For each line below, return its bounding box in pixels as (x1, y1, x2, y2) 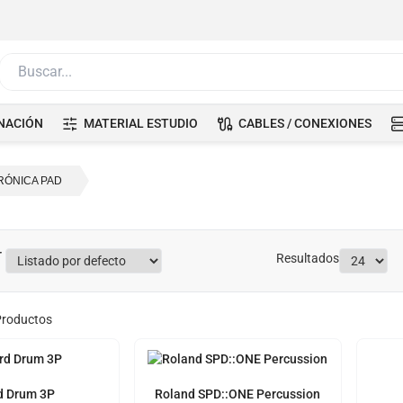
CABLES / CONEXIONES (238, 116, 372, 130)
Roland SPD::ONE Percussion (155, 387, 321, 401)
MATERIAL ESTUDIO (84, 116, 198, 130)
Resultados (276, 251, 339, 265)
